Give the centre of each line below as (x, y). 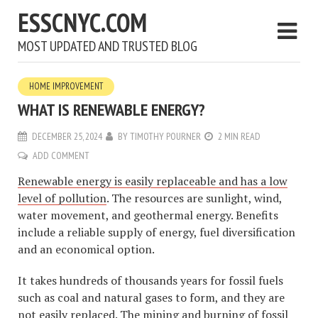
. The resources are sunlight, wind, (194, 198)
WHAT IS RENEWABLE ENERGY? (111, 110)
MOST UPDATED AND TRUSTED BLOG (108, 46)
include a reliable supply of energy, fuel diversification (157, 232)
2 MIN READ (239, 136)
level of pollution (62, 198)
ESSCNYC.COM (82, 22)
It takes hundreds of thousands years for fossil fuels (150, 280)
